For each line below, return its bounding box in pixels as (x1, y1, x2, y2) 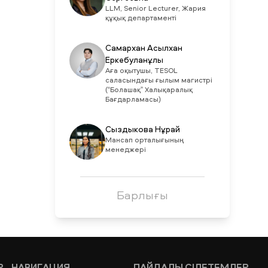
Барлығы (116, 187, 168, 203)
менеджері (105, 147, 146, 154)
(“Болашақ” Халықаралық (105, 87, 193, 94)
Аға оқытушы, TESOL (105, 68, 177, 75)
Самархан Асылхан (105, 44, 182, 53)
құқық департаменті (105, 15, 176, 22)
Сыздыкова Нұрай (105, 126, 180, 134)
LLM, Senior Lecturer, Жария (105, 5, 206, 13)
